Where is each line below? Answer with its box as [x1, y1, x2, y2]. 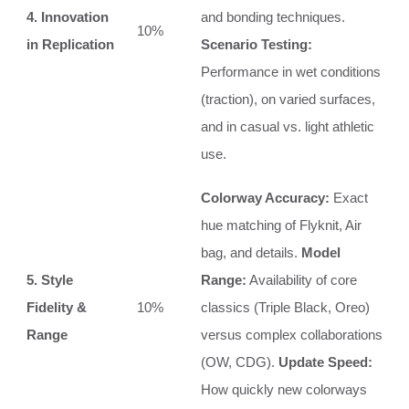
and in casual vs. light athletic [201, 118, 374, 134]
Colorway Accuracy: [201, 189, 330, 205]
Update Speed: [278, 353, 372, 370]
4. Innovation [26, 8, 109, 25]
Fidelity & [26, 299, 87, 315]
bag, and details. [201, 244, 301, 260]
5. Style [26, 271, 73, 288]
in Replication [26, 36, 114, 52]
